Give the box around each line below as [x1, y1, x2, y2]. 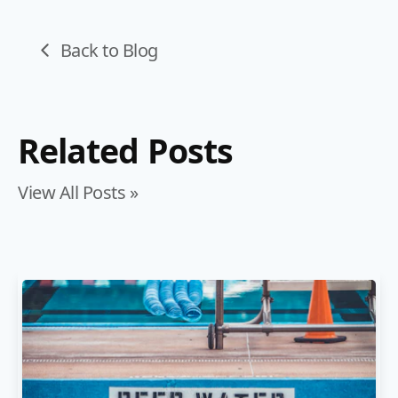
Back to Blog [60, 37, 158, 62]
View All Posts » [18, 180, 138, 204]
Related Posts [18, 128, 233, 173]
